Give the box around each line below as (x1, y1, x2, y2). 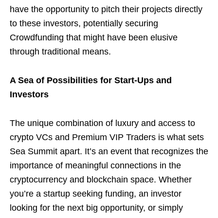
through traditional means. (10, 47, 111, 56)
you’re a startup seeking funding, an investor (10, 189, 182, 199)
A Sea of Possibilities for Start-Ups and (10, 75, 172, 85)
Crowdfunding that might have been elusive (10, 33, 178, 42)
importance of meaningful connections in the (10, 161, 181, 170)
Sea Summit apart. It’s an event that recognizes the (10, 146, 208, 156)
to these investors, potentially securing (10, 18, 158, 28)
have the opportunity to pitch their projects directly (10, 4, 202, 14)
